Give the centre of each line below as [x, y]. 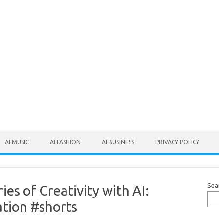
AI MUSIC [17, 142]
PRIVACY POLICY [177, 142]
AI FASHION [65, 142]
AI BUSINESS [118, 142]
